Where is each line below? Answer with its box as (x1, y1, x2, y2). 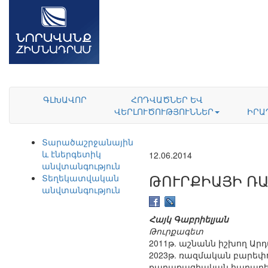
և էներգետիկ (42, 148, 101, 160)
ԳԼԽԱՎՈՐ (42, 93, 87, 105)
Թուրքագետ (149, 225, 203, 237)
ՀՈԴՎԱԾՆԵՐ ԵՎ (130, 93, 203, 105)
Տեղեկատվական (42, 172, 119, 184)
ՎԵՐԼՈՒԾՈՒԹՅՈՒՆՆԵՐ (114, 105, 214, 117)
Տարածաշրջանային (42, 136, 133, 148)
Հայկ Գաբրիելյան (149, 213, 229, 226)
